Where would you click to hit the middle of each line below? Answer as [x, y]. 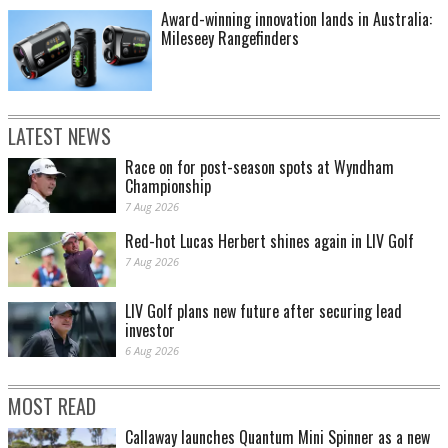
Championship [168, 186]
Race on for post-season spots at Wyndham [259, 167]
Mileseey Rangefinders [230, 38]
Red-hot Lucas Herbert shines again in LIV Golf [269, 241]
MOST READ [52, 406]
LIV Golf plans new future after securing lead [263, 311]
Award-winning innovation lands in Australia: [296, 19]
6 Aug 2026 [152, 351]
